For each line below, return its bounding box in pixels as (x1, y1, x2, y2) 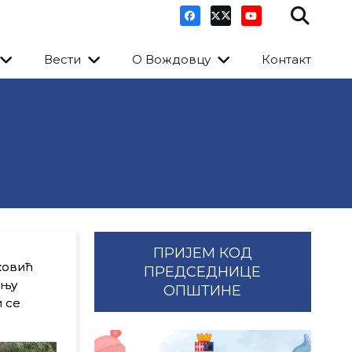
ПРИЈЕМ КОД (152, 244, 252, 262)
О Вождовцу (132, 52, 211, 68)
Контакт (262, 52, 312, 68)
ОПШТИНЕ (163, 282, 242, 299)
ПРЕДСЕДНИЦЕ (144, 263, 262, 280)
